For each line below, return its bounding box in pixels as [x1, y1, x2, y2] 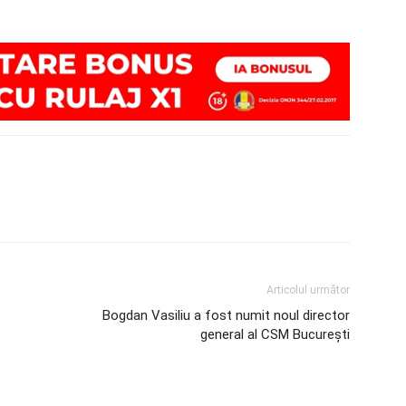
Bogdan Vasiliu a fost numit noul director [102, 307, 350, 324]
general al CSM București [200, 326, 350, 343]
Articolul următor [266, 284, 350, 297]
